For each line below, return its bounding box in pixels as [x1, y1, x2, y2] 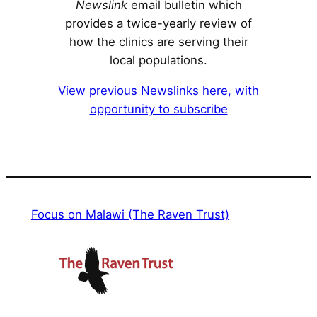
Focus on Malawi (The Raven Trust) [30, 207, 229, 221]
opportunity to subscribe [89, 101, 228, 116]
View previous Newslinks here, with [58, 83, 259, 98]
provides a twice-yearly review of [65, 16, 252, 30]
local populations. [110, 52, 207, 67]
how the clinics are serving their [69, 34, 248, 49]
